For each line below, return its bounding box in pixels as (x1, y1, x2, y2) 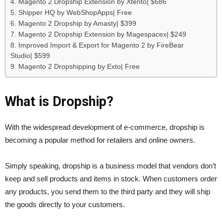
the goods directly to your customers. (5, 200, 125, 209)
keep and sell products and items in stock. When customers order (5, 174, 217, 183)
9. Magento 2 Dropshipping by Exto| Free (10, 62, 140, 70)
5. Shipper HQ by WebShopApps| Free (10, 8, 132, 16)
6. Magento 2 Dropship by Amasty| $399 (10, 19, 136, 27)
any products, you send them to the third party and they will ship (5, 187, 210, 196)
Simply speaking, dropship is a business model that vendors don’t (5, 161, 216, 170)
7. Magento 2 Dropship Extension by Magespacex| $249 (10, 30, 186, 38)
